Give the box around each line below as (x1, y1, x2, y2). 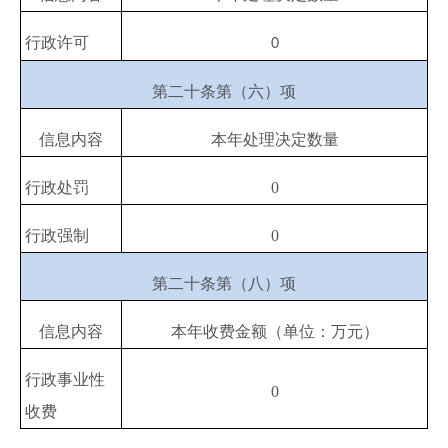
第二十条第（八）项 (152, 274, 296, 292)
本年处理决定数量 (210, 130, 339, 148)
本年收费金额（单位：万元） (170, 322, 379, 340)
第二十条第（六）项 (152, 82, 296, 100)
